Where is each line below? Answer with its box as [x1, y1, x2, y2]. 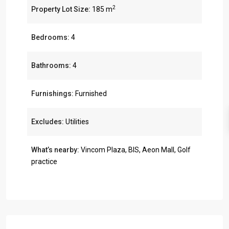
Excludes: [31, 118, 64, 126]
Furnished [74, 89, 107, 98]
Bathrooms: [31, 61, 71, 70]
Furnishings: [31, 89, 74, 98]
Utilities [64, 118, 89, 126]
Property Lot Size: [31, 5, 90, 14]
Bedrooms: [31, 33, 70, 42]
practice [31, 157, 57, 166]
